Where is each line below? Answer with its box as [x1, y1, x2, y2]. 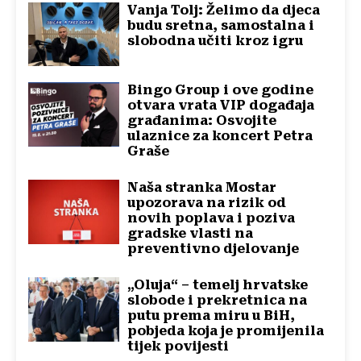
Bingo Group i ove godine [127, 82, 314, 98]
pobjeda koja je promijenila [127, 323, 325, 339]
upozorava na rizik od [127, 195, 287, 211]
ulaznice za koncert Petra [127, 128, 313, 144]
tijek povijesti [127, 338, 230, 355]
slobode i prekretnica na [127, 293, 308, 309]
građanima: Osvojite [127, 113, 277, 129]
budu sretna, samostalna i [127, 17, 315, 33]
